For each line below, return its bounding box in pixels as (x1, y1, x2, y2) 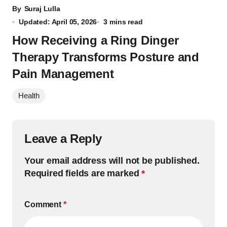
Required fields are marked (24, 168, 142, 178)
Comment (24, 200, 63, 209)
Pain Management (12, 67, 114, 81)
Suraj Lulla (24, 5, 60, 13)
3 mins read (103, 18, 143, 26)
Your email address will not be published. (24, 156, 200, 166)
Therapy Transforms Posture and (12, 50, 199, 64)
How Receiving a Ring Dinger (12, 33, 179, 47)
